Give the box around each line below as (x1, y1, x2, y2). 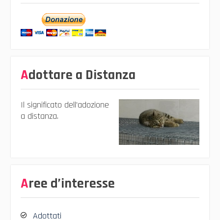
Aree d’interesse (28, 174, 115, 192)
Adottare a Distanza (28, 66, 136, 84)
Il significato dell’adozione (20, 99, 109, 111)
